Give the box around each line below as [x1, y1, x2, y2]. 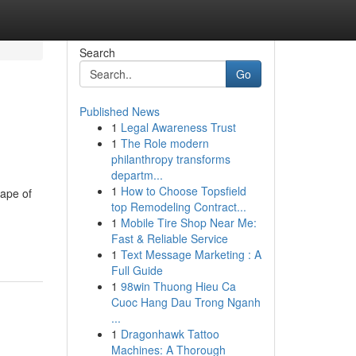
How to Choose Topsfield [120, 183, 246, 199]
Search [79, 44, 115, 60]
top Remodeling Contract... [110, 199, 246, 215]
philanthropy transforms [110, 151, 230, 167]
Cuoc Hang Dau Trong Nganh [110, 294, 261, 310]
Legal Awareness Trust [120, 119, 236, 135]
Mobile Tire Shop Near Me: [120, 215, 257, 230]
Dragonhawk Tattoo [120, 326, 219, 342]
